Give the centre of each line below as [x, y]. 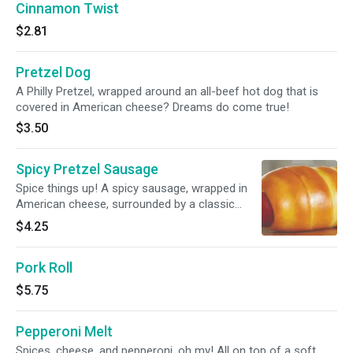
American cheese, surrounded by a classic [125, 204]
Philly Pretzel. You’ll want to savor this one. [126, 220]
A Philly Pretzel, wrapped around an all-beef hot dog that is [167, 91]
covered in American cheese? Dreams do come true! [152, 107]
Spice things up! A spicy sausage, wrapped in [132, 188]
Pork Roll [44, 268]
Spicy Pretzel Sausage [87, 169]
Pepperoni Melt [64, 331]
